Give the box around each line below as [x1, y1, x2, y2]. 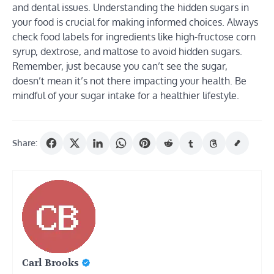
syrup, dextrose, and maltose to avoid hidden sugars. [12, 45, 242, 57]
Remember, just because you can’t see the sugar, [12, 59, 228, 72]
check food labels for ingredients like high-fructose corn [12, 30, 256, 43]
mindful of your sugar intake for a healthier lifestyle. [12, 89, 239, 102]
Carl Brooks [22, 256, 79, 269]
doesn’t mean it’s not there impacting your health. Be [12, 74, 246, 87]
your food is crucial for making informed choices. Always [12, 15, 258, 28]
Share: [12, 138, 37, 149]
